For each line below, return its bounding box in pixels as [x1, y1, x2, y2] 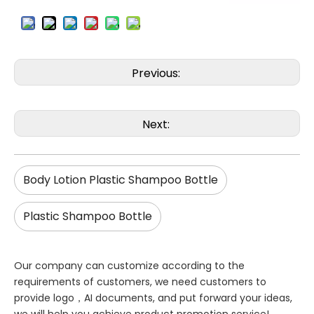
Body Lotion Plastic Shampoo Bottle [23, 171, 218, 188]
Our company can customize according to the [14, 258, 245, 273]
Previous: [131, 64, 183, 81]
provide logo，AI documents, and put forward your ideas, [14, 290, 292, 305]
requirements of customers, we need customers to [14, 274, 266, 289]
